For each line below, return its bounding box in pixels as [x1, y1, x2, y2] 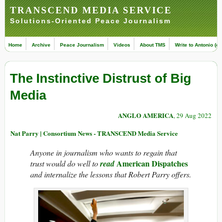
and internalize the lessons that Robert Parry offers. [30, 169, 191, 180]
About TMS [140, 42, 166, 48]
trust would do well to [30, 158, 100, 169]
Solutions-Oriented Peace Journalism [10, 17, 171, 25]
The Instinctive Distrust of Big [10, 71, 191, 86]
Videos [113, 42, 130, 48]
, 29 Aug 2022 [173, 111, 212, 120]
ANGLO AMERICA [118, 111, 173, 120]
